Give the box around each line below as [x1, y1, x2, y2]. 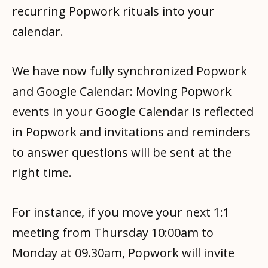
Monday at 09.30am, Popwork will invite [12, 244, 234, 261]
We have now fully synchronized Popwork [12, 62, 247, 79]
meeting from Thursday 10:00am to [12, 224, 214, 240]
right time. [12, 164, 78, 181]
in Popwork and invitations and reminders [12, 123, 251, 140]
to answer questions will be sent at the [12, 144, 232, 160]
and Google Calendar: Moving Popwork [12, 83, 232, 99]
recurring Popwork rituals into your [12, 2, 214, 19]
